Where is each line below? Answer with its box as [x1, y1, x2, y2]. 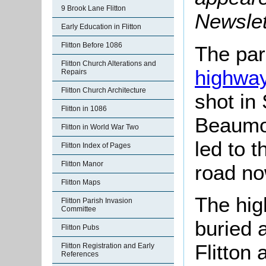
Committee [61, 205, 96, 213]
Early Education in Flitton [61, 23, 141, 31]
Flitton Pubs [61, 223, 99, 232]
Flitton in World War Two [61, 123, 139, 131]
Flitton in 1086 [61, 104, 107, 113]
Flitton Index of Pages [61, 141, 131, 150]
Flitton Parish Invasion [61, 197, 132, 205]
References [61, 250, 99, 258]
